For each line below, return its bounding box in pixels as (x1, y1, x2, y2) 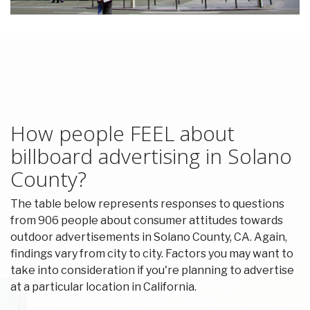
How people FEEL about (10, 119, 235, 148)
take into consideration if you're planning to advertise (10, 264, 294, 277)
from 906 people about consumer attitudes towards (10, 214, 283, 228)
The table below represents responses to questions (10, 197, 284, 211)
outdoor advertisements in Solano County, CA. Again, (10, 230, 287, 244)
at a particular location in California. (10, 280, 197, 294)
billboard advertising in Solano (10, 142, 292, 171)
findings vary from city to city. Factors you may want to (10, 247, 293, 261)
